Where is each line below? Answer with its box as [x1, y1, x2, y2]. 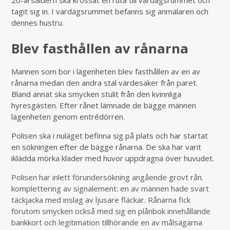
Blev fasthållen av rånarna [11, 40, 189, 57]
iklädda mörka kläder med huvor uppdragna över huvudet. [11, 153, 215, 164]
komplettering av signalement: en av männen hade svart [11, 183, 209, 194]
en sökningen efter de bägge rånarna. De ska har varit [11, 142, 202, 152]
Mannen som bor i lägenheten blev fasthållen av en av [11, 66, 201, 77]
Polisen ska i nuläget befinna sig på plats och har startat [11, 130, 208, 141]
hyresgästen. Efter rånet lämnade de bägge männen [11, 100, 197, 111]
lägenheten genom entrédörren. [11, 111, 125, 122]
